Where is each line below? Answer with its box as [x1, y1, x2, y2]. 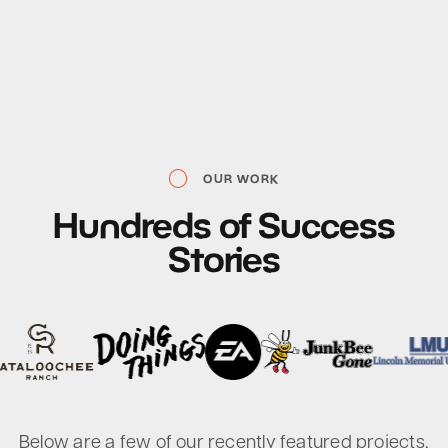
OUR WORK [203, 170, 279, 186]
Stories [167, 237, 281, 280]
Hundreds [52, 203, 211, 246]
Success [258, 203, 396, 246]
